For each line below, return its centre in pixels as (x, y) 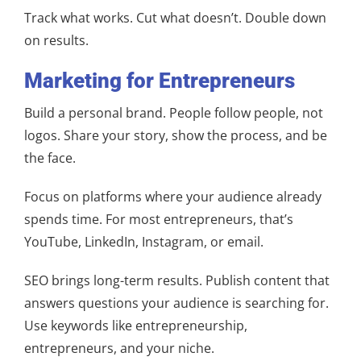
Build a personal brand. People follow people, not (174, 113)
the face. (50, 158)
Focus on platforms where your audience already (173, 197)
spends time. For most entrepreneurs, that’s (159, 219)
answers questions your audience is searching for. (176, 303)
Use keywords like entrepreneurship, (136, 326)
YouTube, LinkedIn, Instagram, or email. (144, 242)
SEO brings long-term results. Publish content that (177, 280)
